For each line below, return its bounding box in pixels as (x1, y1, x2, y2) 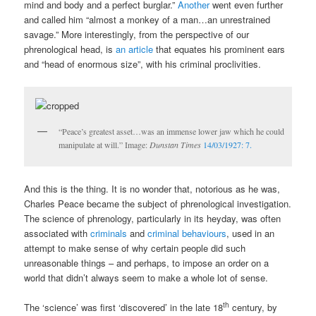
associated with (24, 226, 91, 240)
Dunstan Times (150, 138, 202, 150)
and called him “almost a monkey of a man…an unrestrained (24, 13, 271, 27)
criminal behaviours (147, 226, 227, 240)
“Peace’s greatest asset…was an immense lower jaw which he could (59, 125, 285, 137)
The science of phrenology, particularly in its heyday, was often (24, 211, 281, 225)
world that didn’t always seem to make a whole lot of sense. (24, 270, 269, 284)
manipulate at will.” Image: (59, 138, 150, 150)
